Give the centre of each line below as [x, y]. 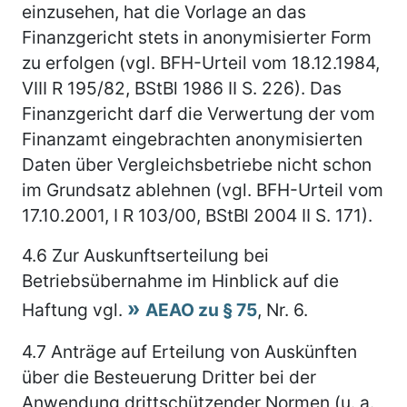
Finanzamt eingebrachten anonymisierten [192, 139]
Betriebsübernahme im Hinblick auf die [180, 280]
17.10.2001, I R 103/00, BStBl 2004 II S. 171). [197, 215]
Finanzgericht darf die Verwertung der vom [199, 113]
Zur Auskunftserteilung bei [158, 255]
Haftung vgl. [74, 309]
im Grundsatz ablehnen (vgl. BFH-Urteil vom [203, 189]
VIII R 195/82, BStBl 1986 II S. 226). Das [182, 88]
